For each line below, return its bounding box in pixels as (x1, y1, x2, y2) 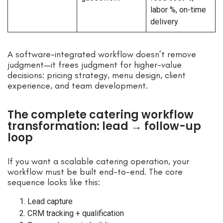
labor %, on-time (150, 4, 206, 14)
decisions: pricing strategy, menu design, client (7, 69, 186, 81)
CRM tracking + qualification (27, 208, 124, 218)
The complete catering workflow (7, 107, 194, 122)
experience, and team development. (7, 80, 148, 91)
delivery (150, 16, 178, 26)
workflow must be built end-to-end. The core (7, 166, 183, 177)
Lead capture (27, 196, 73, 206)
